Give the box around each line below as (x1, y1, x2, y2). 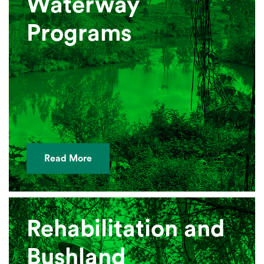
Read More (44, 154, 92, 164)
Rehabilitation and (27, 217, 225, 242)
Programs (27, 22, 131, 46)
